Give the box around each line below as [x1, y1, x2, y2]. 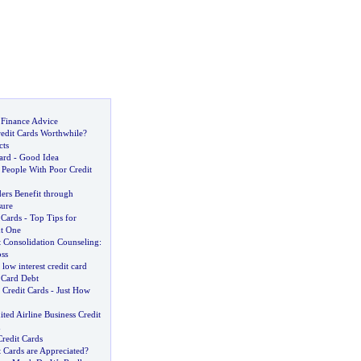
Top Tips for [29, 213, 77, 222]
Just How [56, 285, 90, 295]
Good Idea [19, 152, 59, 162]
